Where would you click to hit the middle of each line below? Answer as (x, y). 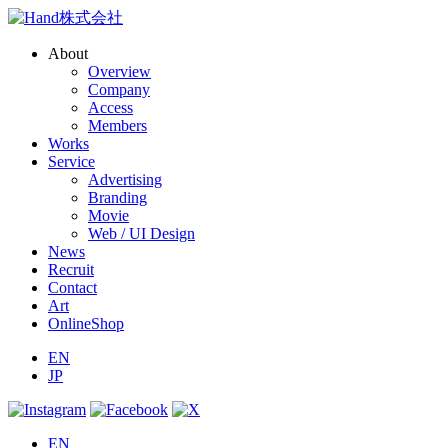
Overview (119, 71)
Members (117, 125)
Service (71, 161)
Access (110, 107)
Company (119, 89)
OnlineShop (86, 323)
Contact (72, 287)
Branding (117, 197)
